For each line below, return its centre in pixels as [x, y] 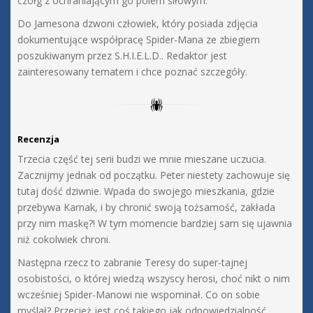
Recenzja [38, 139]
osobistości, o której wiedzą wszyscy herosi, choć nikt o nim [154, 279]
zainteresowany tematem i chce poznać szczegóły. [132, 72]
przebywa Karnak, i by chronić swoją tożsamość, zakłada [146, 208]
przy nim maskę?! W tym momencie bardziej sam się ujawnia [155, 224]
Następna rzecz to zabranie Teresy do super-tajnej [132, 263]
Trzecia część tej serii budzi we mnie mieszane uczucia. [142, 159]
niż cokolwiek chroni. [64, 240]
